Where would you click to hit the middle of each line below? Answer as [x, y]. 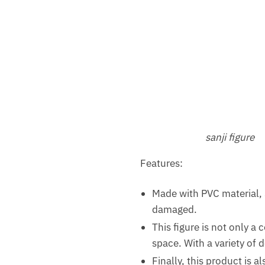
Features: [161, 164]
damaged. [174, 210]
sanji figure [230, 138]
